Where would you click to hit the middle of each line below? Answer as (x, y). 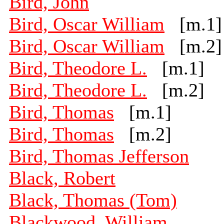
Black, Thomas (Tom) (93, 200)
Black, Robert (62, 178)
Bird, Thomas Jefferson (99, 156)
